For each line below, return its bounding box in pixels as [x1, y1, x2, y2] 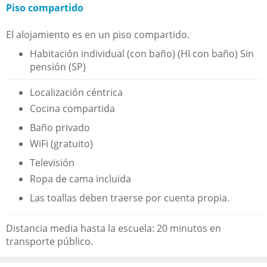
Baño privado [30, 120, 90, 134]
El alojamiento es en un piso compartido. [6, 27, 190, 41]
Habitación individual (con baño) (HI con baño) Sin [30, 46, 254, 60]
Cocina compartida [30, 101, 115, 115]
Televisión [30, 156, 74, 169]
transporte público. [6, 234, 93, 248]
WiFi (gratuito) [30, 136, 93, 150]
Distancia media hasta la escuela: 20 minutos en [6, 221, 221, 235]
